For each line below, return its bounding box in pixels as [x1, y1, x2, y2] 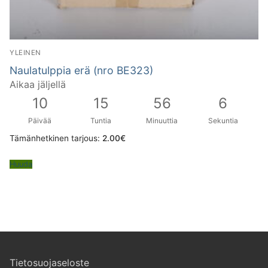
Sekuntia [208, 115, 238, 125]
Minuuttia [146, 115, 178, 125]
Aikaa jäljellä [10, 78, 66, 90]
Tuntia [90, 115, 112, 125]
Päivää [28, 115, 52, 125]
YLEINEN [10, 48, 41, 57]
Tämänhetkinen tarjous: [10, 133, 100, 144]
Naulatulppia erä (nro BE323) [10, 63, 153, 77]
